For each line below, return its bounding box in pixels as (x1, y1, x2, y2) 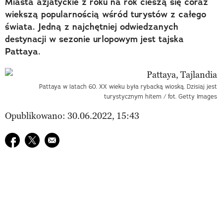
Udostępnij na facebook (4, 133, 98, 145)
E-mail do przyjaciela (44, 133, 126, 145)
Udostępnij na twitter (24, 133, 108, 145)
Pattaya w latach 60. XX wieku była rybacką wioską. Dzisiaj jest (39, 82, 217, 90)
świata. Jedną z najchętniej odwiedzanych (5, 20, 178, 33)
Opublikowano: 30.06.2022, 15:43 (5, 110, 139, 121)
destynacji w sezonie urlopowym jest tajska (5, 33, 184, 45)
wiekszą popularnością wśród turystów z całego (5, 8, 206, 20)
